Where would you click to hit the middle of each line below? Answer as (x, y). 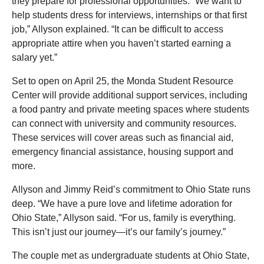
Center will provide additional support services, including (130, 95)
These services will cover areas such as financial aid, (123, 138)
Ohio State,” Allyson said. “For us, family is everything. (124, 218)
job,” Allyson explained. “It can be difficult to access (118, 29)
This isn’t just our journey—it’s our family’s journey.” (119, 232)
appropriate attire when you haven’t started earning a (121, 44)
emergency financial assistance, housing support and (123, 152)
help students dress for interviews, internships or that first (129, 15)
